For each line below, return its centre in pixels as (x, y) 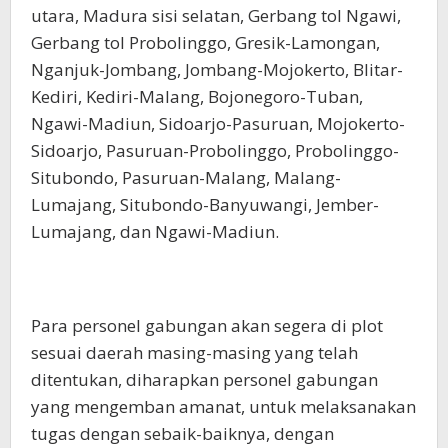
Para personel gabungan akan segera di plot (207, 326)
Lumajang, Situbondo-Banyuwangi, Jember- (205, 205)
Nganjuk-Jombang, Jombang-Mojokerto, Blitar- (217, 70)
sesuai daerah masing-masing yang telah (194, 353)
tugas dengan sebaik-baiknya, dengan (182, 434)
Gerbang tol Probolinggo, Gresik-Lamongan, (205, 43)
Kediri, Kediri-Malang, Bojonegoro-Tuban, (197, 97)
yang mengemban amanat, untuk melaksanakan (223, 407)
